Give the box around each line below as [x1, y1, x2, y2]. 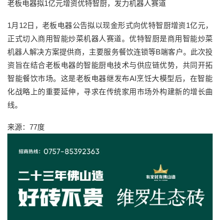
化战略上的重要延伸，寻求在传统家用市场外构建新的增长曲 [7, 87, 213, 96]
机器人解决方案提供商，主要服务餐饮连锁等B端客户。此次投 [7, 48, 213, 56]
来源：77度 [7, 123, 45, 132]
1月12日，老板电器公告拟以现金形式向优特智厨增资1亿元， [7, 21, 213, 30]
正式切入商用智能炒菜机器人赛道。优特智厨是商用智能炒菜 [7, 34, 213, 43]
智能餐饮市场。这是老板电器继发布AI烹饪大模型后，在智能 [7, 74, 213, 83]
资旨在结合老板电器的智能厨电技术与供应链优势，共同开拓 [7, 61, 213, 70]
